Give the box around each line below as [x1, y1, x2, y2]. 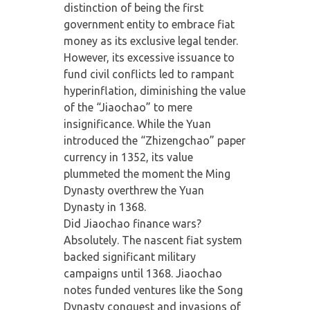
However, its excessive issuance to [63, 51, 235, 64]
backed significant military [63, 250, 196, 263]
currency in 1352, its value [63, 150, 193, 163]
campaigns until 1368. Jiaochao [63, 266, 222, 280]
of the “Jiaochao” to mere [63, 100, 192, 113]
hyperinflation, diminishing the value [63, 84, 246, 97]
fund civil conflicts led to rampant [63, 67, 234, 80]
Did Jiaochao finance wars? [63, 217, 201, 230]
